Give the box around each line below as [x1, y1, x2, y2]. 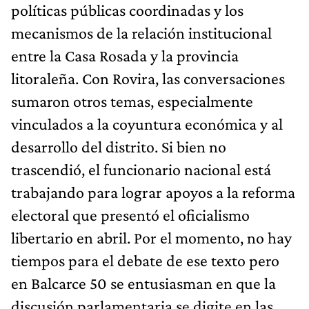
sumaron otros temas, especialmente [11, 91, 253, 110]
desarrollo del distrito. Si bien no [11, 137, 226, 156]
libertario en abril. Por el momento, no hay [11, 228, 292, 247]
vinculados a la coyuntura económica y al [11, 114, 283, 133]
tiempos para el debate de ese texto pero [11, 250, 279, 270]
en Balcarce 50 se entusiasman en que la [11, 273, 276, 292]
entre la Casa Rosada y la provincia [11, 46, 239, 65]
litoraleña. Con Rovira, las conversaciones [11, 68, 285, 88]
